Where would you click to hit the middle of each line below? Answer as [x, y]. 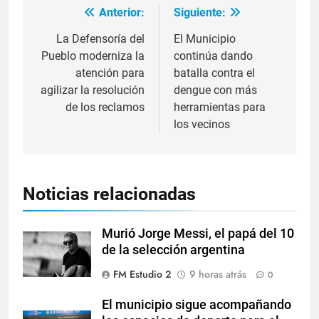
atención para [110, 73]
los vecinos [202, 124]
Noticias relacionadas [109, 194]
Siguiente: [200, 12]
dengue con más [215, 90]
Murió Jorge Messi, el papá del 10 [198, 233]
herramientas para [220, 107]
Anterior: [122, 12]
